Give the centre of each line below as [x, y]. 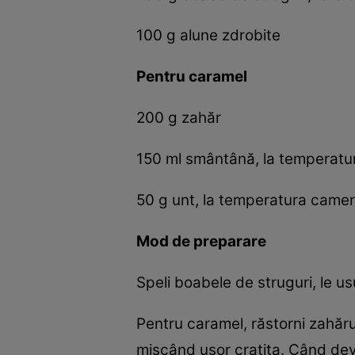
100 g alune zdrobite [208, 36]
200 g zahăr [179, 118]
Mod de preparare [201, 241]
